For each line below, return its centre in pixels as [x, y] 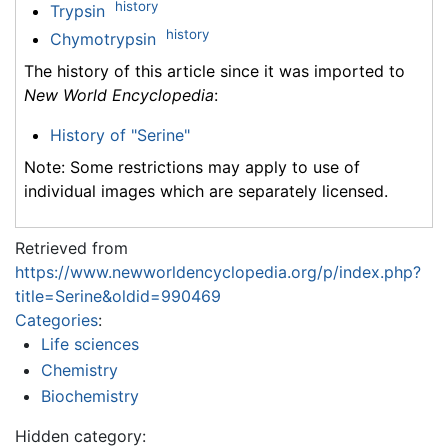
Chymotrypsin [102, 39]
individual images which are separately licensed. [206, 191]
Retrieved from [71, 248]
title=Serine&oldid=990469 [118, 296]
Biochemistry [89, 395]
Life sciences [89, 344]
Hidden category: [80, 435]
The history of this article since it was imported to [214, 71]
